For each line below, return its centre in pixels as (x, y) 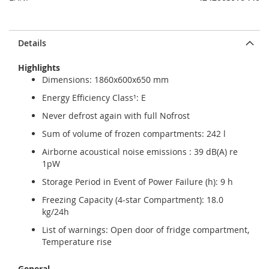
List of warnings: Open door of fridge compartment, (146, 230)
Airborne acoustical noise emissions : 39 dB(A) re (140, 152)
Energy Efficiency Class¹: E (94, 98)
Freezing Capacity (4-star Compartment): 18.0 (133, 200)
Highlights (39, 68)
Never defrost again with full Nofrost (116, 116)
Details (32, 43)
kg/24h (56, 212)
